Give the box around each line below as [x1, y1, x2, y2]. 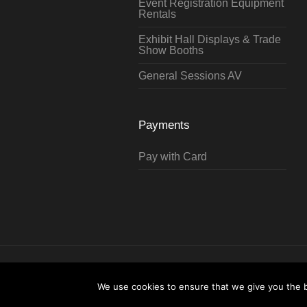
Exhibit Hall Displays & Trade [138, 33, 282, 45]
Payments [138, 118, 191, 132]
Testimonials [160, 280, 216, 293]
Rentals [138, 8, 177, 20]
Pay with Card [138, 150, 208, 162]
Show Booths [138, 44, 204, 56]
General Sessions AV [138, 69, 243, 82]
